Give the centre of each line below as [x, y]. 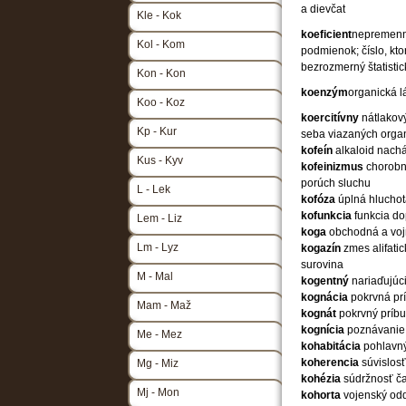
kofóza [319, 199]
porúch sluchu [336, 183]
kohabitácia [332, 346]
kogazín [322, 248]
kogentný [326, 281]
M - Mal [155, 276]
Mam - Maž [164, 305]
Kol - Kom [161, 44]
